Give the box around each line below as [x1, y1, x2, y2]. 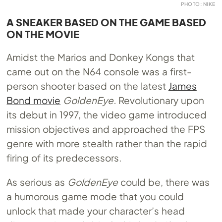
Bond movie [6, 94, 61, 107]
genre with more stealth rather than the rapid [6, 137, 207, 150]
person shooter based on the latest [6, 80, 168, 92]
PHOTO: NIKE [181, 1, 216, 7]
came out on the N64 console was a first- [6, 65, 191, 78]
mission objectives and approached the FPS [6, 123, 205, 135]
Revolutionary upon [116, 94, 205, 107]
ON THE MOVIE [6, 28, 80, 41]
